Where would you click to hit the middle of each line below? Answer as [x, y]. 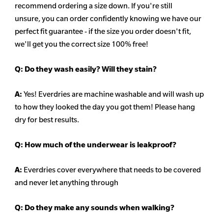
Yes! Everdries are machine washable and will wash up [114, 94]
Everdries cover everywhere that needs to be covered [112, 170]
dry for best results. [47, 120]
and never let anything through [67, 183]
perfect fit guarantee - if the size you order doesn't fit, [103, 31]
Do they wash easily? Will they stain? [90, 69]
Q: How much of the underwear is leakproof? [96, 145]
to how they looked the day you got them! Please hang [105, 107]
